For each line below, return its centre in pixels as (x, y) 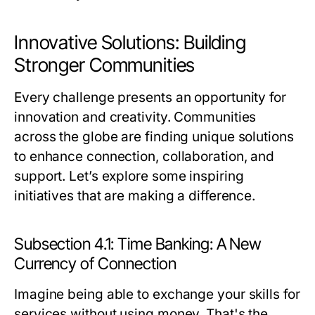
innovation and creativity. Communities (135, 117)
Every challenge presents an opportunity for (150, 97)
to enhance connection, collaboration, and (144, 156)
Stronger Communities (105, 65)
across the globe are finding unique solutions (154, 137)
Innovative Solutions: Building (130, 43)
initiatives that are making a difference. (135, 196)
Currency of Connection (95, 264)
